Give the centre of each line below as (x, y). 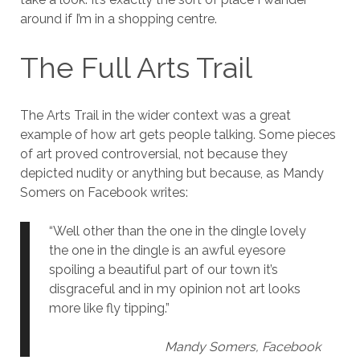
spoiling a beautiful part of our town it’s (163, 270)
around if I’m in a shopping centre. (118, 19)
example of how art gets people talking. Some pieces (178, 135)
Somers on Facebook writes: (104, 193)
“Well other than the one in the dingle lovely (177, 231)
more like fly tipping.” (109, 309)
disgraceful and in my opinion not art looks (174, 289)
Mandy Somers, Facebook (243, 347)
